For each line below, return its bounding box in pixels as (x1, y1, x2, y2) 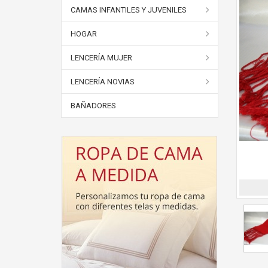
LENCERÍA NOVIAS (71, 77, 135, 86)
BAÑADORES (71, 101, 116, 110)
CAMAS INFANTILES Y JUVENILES (71, 5, 187, 14)
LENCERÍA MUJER (71, 53, 132, 62)
